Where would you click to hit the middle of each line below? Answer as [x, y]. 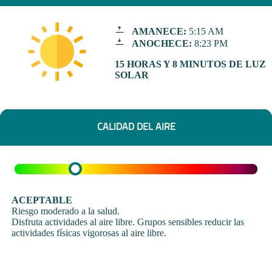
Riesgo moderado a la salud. [66, 211]
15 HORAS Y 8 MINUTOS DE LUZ [190, 64]
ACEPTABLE [42, 200]
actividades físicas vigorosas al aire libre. [89, 233]
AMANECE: [159, 32]
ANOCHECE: [161, 44]
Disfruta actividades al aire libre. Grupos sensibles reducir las [128, 222]
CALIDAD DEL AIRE [136, 127]
